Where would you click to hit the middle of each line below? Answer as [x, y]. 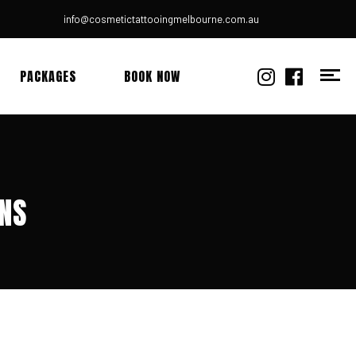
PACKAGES [48, 76]
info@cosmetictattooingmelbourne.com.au [161, 19]
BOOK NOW [152, 76]
